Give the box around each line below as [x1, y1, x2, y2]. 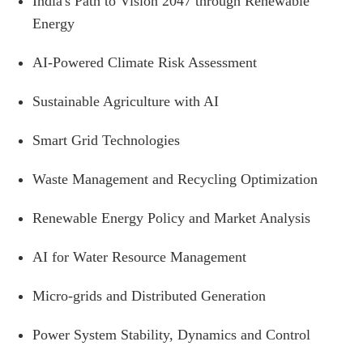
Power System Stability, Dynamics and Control [32, 326, 310, 343]
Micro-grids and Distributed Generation [32, 287, 266, 304]
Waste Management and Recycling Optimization [32, 170, 318, 187]
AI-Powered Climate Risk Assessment [32, 53, 257, 70]
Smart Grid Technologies [32, 131, 180, 148]
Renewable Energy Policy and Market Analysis [32, 209, 310, 226]
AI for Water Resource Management [32, 248, 246, 265]
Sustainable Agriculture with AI [32, 92, 219, 109]
